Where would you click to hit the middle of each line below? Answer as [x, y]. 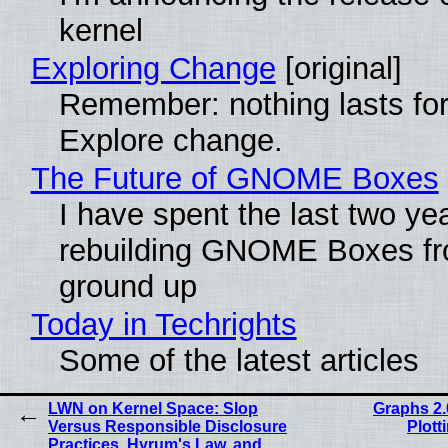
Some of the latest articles [238, 360]
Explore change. [170, 140]
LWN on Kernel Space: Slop [153, 408]
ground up [127, 286]
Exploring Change [153, 68]
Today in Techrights [163, 324]
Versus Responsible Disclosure [167, 426]
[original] [338, 68]
